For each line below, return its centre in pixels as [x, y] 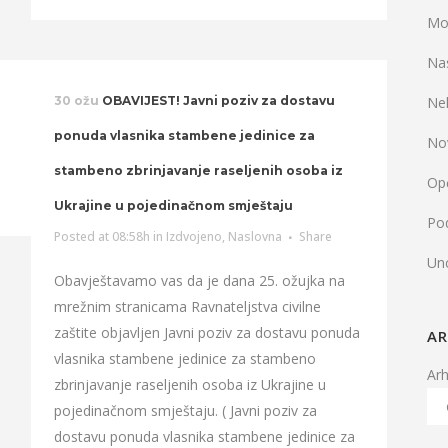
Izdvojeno [193, 236]
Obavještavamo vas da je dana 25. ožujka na [199, 280]
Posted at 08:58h [101, 236]
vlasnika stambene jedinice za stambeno [184, 358]
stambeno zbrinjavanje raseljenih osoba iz [198, 170]
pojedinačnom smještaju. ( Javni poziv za [185, 410]
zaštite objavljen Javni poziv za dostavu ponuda [206, 332]
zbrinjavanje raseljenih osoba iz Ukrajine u [189, 384]
